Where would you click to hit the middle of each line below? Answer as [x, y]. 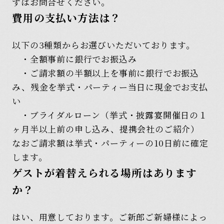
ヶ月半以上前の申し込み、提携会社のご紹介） [106, 129]
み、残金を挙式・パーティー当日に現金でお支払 [110, 87]
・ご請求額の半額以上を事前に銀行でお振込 [106, 73]
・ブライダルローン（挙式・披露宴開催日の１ [110, 115]
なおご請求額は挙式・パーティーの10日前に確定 [110, 143]
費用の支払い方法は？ [67, 17]
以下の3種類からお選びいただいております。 [104, 45]
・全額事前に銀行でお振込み [74, 59]
